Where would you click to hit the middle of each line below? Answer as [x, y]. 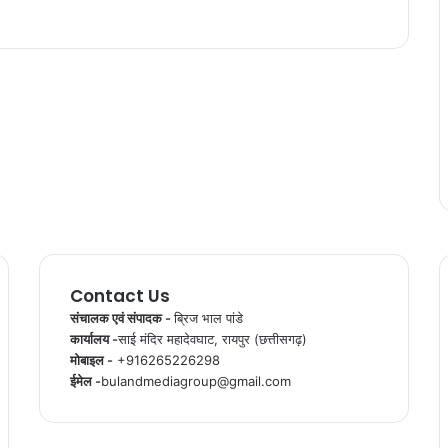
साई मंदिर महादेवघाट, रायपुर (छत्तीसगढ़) [212, 338]
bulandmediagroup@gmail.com [195, 380]
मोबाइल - [91, 359]
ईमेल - [85, 380]
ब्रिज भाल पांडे [208, 317]
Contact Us [119, 295]
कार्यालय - [93, 338]
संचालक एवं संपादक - [121, 317]
